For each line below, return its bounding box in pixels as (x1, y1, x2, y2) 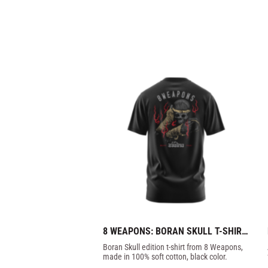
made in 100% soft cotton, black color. (103, 251, 227, 261)
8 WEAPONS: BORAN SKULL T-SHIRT (103, 226, 247, 237)
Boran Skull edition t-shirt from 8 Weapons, (103, 242, 243, 252)
